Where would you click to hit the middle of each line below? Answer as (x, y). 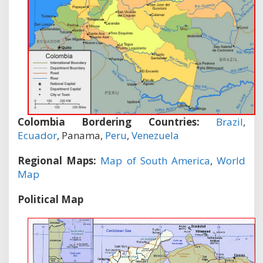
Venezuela (155, 135)
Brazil (230, 122)
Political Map (50, 199)
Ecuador (37, 135)
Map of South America (155, 160)
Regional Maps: (57, 160)
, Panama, (81, 135)
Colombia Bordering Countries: (109, 122)
